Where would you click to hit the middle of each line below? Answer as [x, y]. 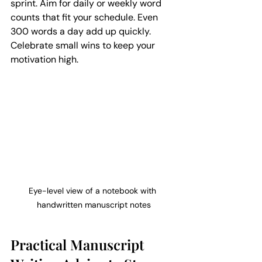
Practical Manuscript [79, 244]
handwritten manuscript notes [94, 204]
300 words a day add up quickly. [82, 31]
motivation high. [44, 59]
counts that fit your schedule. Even [85, 17]
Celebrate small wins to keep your [84, 45]
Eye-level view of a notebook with [94, 190]
